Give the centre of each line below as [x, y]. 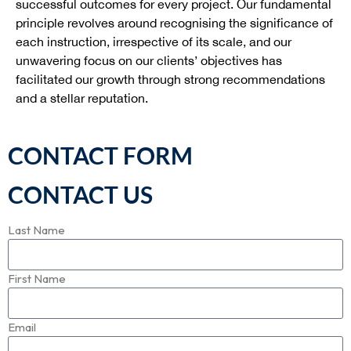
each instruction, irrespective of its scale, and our [154, 42]
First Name [37, 279]
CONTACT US [80, 194]
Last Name [36, 230]
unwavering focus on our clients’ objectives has [149, 60]
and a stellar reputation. [82, 98]
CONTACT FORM [100, 155]
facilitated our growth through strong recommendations [170, 79]
